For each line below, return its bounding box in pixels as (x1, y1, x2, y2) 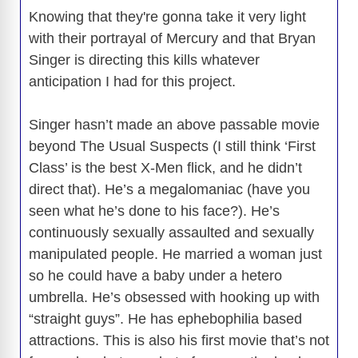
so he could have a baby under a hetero (29, 267, 282, 284)
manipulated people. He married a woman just (29, 245, 322, 262)
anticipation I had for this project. (29, 73, 236, 89)
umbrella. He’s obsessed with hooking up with (29, 288, 320, 305)
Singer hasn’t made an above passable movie (29, 116, 320, 133)
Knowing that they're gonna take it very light (29, 8, 306, 25)
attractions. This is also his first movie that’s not (29, 332, 329, 348)
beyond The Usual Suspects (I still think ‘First (29, 137, 316, 154)
